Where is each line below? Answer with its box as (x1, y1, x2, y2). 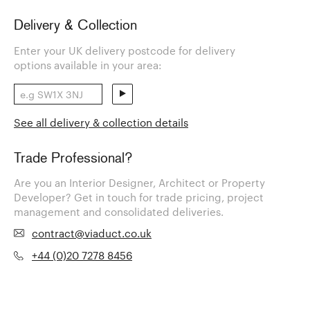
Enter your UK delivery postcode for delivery (14, 44, 235, 57)
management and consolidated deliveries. (14, 206, 224, 219)
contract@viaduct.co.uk (32, 227, 152, 240)
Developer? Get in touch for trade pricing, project (14, 191, 264, 204)
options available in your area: (14, 58, 162, 71)
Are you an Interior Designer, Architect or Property (14, 176, 265, 190)
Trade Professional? (14, 152, 132, 166)
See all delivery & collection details (14, 116, 188, 129)
